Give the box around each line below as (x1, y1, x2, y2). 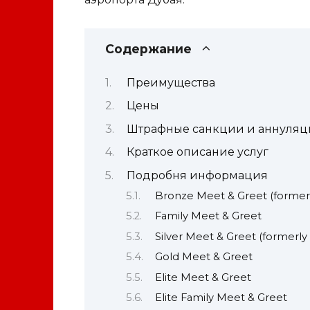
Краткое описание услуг (126, 145, 268, 159)
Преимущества (126, 75, 215, 89)
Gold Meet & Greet (154, 250, 253, 264)
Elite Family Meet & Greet (154, 291, 287, 304)
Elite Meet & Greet (154, 271, 251, 284)
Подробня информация (126, 168, 268, 182)
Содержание (105, 41, 192, 56)
